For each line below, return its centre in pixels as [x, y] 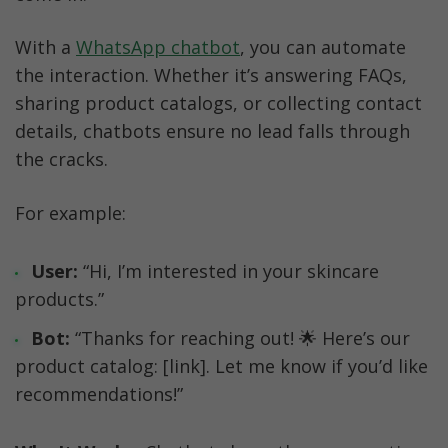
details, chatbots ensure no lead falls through [212, 131]
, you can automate [323, 47]
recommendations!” [99, 393]
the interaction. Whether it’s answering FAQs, [211, 75]
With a [45, 47]
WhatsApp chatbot [158, 47]
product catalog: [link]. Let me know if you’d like [221, 365]
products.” [59, 299]
